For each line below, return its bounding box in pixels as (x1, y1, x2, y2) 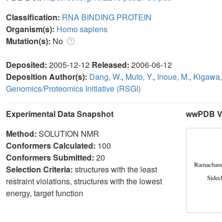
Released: (92, 58, 131, 70)
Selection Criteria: (6, 163, 75, 175)
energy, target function (6, 187, 85, 199)
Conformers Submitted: (6, 151, 96, 163)
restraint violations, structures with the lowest (6, 175, 162, 187)
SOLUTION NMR (39, 127, 99, 139)
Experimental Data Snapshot (6, 108, 113, 119)
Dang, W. (89, 70, 121, 82)
